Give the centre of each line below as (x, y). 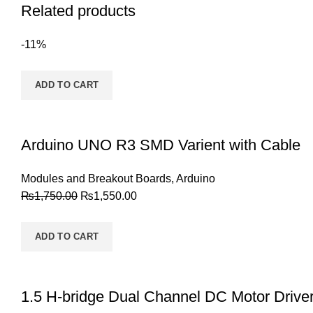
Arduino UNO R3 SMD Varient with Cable (161, 145)
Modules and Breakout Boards (96, 178)
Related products (78, 10)
